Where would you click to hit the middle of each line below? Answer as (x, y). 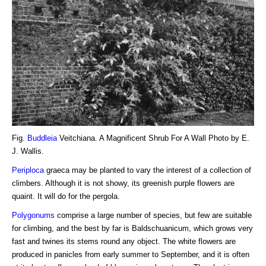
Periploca (28, 170)
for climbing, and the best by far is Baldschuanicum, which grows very (132, 228)
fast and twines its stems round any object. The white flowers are (124, 241)
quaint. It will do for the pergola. (66, 196)
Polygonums (33, 215)
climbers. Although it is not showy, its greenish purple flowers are (123, 183)
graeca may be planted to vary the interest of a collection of (148, 170)
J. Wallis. (28, 151)
